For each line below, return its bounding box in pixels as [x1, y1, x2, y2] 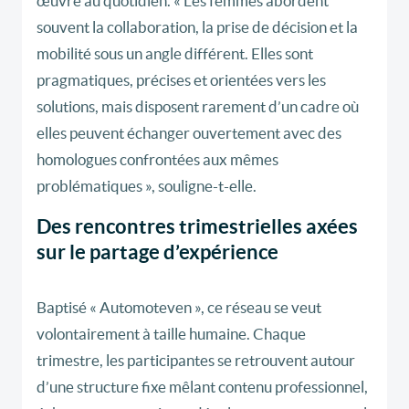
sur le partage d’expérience [37, 240, 278, 264]
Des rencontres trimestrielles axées [37, 215, 358, 238]
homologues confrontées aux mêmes [37, 151, 278, 169]
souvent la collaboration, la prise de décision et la [37, 18, 358, 37]
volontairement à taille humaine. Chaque [37, 325, 306, 343]
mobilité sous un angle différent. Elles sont [37, 45, 313, 63]
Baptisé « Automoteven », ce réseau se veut [37, 299, 321, 317]
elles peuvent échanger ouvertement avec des [37, 124, 341, 142]
